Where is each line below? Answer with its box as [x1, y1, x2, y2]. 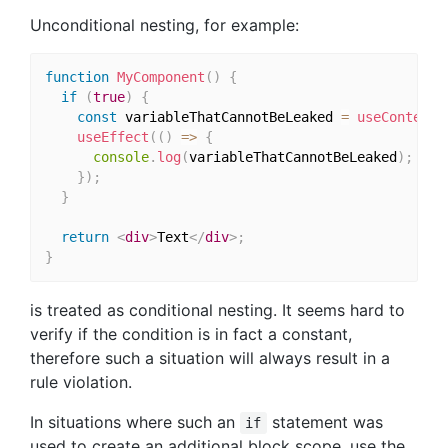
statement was [266, 411, 383, 432]
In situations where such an [30, 411, 240, 432]
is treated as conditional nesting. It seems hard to [30, 299, 405, 320]
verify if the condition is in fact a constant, [30, 323, 352, 344]
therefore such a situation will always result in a [30, 347, 390, 368]
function [44, 69, 109, 86]
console [92, 149, 149, 166]
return [60, 229, 109, 246]
